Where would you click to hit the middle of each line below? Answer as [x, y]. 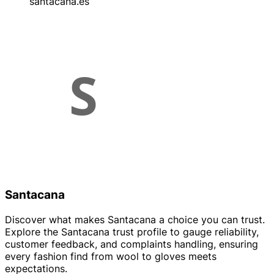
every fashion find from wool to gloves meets [111, 256]
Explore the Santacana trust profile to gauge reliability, [132, 231]
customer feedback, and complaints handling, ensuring [131, 244]
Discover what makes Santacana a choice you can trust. [135, 219]
